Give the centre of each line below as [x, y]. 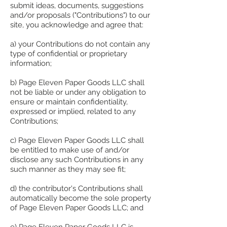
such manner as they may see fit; [68, 169]
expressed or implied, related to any [73, 112]
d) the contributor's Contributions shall [77, 189]
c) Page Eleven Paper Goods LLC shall [77, 141]
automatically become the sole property [81, 198]
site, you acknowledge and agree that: [77, 25]
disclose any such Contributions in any [77, 160]
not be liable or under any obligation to [78, 92]
